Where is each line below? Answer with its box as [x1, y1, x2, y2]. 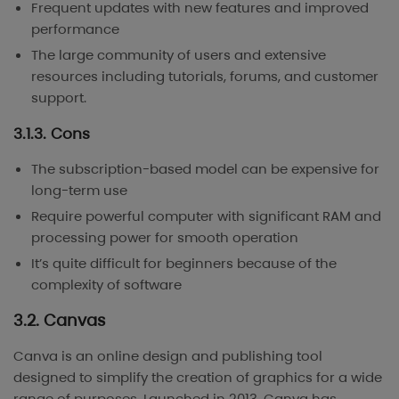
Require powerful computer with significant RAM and [31, 206, 381, 225]
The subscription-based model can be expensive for [31, 159, 379, 179]
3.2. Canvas [13, 308, 105, 331]
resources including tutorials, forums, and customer [31, 67, 379, 86]
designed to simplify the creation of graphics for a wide [13, 367, 382, 387]
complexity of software [31, 274, 182, 294]
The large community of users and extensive [31, 45, 326, 65]
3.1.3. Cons [13, 123, 90, 145]
